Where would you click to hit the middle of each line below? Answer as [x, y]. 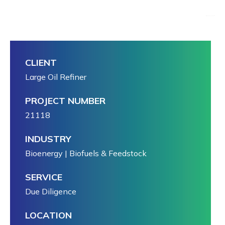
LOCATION [48, 215]
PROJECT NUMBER [65, 101]
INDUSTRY [48, 139]
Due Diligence [51, 191]
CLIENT [41, 63]
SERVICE [44, 177]
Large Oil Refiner [56, 77]
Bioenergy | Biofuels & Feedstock [86, 153]
